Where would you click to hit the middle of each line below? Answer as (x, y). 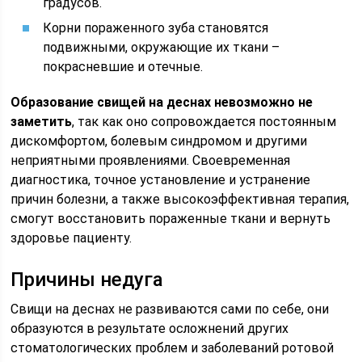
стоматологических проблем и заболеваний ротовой (173, 348)
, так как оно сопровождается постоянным (204, 122)
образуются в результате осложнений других (150, 328)
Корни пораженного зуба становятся (156, 28)
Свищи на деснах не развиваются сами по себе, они (170, 309)
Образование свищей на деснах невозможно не (162, 102)
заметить (42, 122)
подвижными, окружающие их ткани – (162, 47)
